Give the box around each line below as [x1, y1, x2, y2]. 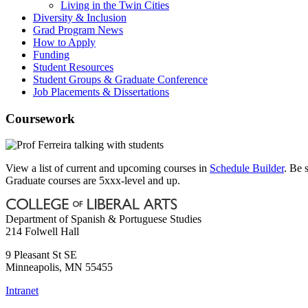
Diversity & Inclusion [33, 11, 126, 23]
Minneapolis [5, 261, 59, 274]
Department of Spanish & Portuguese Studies [5, 213, 201, 225]
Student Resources [33, 60, 113, 73]
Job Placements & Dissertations [33, 85, 169, 98]
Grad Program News [33, 23, 123, 36]
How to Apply [33, 36, 96, 48]
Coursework [5, 111, 75, 126]
